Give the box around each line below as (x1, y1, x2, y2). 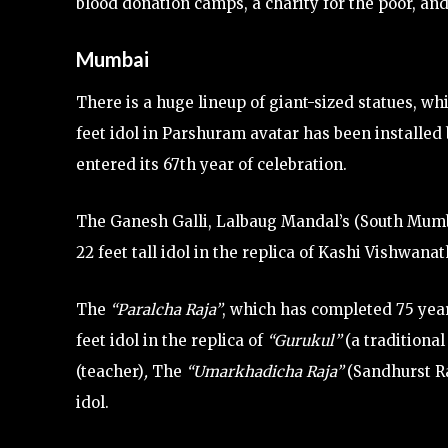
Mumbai (76, 46, 149, 71)
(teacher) (76, 361, 144, 381)
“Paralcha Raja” (110, 299, 222, 319)
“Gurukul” (263, 330, 341, 350)
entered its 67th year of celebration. (76, 154, 347, 174)
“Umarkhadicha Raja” (186, 361, 343, 381)
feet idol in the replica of (76, 330, 263, 350)
